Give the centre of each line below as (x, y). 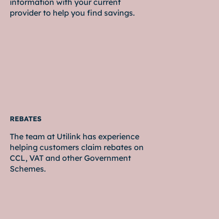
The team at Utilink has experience (75, 137)
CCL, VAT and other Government (70, 158)
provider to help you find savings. (72, 13)
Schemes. (28, 169)
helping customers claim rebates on (77, 147)
